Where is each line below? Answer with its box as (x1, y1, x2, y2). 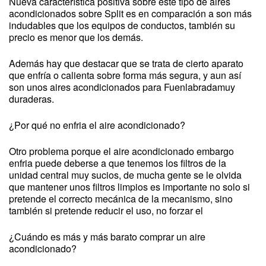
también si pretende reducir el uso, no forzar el (9, 204, 203, 217)
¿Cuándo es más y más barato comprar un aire (9, 230, 205, 243)
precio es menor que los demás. (9, 30, 143, 44)
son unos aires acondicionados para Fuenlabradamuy (9, 80, 235, 94)
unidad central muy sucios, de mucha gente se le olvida (9, 168, 242, 182)
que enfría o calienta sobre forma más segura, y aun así (9, 68, 241, 82)
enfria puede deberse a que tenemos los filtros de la (9, 156, 226, 170)
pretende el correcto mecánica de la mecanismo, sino (9, 192, 233, 205)
